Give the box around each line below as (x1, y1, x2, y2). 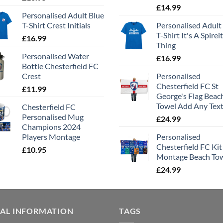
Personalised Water (22, 51, 89, 61)
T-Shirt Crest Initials (22, 20, 91, 30)
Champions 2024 (22, 122, 81, 132)
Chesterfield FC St (156, 81, 219, 91)
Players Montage (22, 132, 80, 142)
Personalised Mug (22, 112, 84, 122)
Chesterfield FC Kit (156, 142, 222, 152)
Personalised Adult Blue (22, 10, 104, 20)
